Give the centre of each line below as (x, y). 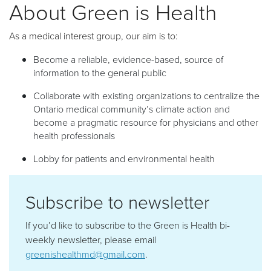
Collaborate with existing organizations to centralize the (146, 95)
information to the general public (100, 72)
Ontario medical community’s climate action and (132, 109)
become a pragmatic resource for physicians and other (146, 122)
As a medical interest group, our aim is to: (93, 35)
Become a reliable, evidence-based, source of (128, 59)
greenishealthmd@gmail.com (85, 254)
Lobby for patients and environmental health (124, 158)
